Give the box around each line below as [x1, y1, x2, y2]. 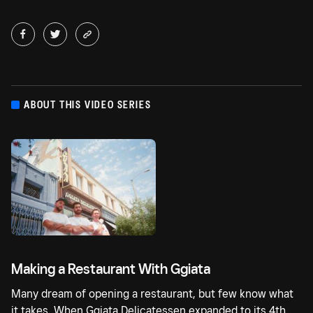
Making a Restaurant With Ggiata [11, 261, 210, 278]
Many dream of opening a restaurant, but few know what [11, 287, 293, 301]
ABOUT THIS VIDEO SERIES [24, 97, 152, 111]
